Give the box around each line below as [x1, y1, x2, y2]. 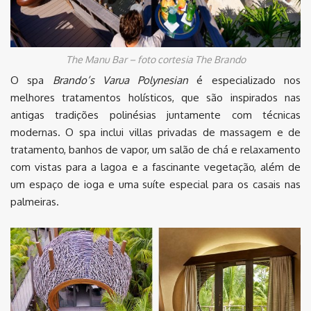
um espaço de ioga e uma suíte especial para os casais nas [10, 178, 301, 192]
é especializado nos [188, 74, 301, 87]
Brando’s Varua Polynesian [52, 74, 189, 87]
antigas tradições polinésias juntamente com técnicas [10, 108, 301, 122]
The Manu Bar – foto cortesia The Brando [65, 53, 246, 66]
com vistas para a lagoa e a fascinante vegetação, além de [10, 160, 301, 174]
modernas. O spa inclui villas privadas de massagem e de [10, 126, 301, 140]
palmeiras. [10, 195, 59, 209]
